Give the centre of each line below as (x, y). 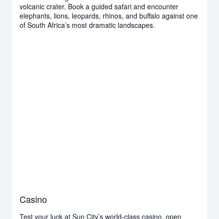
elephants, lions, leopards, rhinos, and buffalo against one (109, 15)
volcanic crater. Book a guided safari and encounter (99, 6)
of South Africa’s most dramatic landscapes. (87, 25)
